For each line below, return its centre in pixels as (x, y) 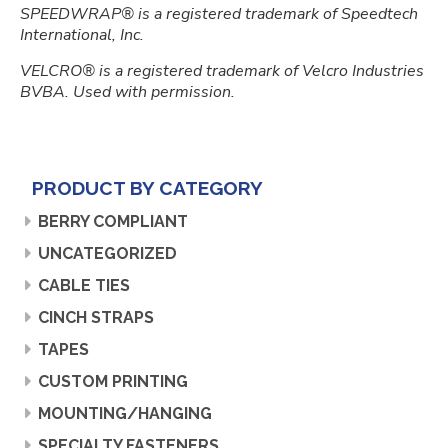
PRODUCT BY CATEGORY (147, 188)
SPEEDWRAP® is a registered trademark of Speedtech (219, 14)
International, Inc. (82, 35)
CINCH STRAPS (96, 317)
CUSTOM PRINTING (113, 381)
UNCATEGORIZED (107, 253)
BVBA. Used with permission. (127, 92)
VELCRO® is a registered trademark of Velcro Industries (222, 71)
